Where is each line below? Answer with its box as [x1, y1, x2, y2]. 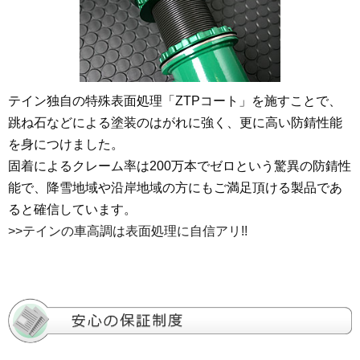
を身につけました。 [8, 137, 124, 152]
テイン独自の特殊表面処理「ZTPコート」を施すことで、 [8, 94, 342, 108]
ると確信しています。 [8, 202, 137, 217]
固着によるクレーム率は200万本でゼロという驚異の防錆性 [8, 159, 351, 174]
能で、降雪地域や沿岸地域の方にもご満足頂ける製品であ [8, 181, 342, 195]
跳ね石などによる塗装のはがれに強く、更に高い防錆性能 [8, 116, 342, 130]
